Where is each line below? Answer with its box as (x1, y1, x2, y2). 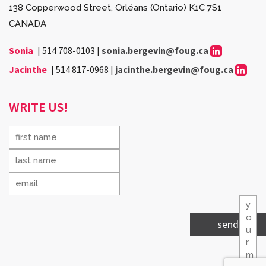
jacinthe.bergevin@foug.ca (115, 64, 233, 76)
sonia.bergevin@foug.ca (102, 45, 208, 57)
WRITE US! (9, 99, 68, 116)
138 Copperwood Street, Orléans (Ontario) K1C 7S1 (9, 2, 221, 14)
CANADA (9, 18, 46, 30)
